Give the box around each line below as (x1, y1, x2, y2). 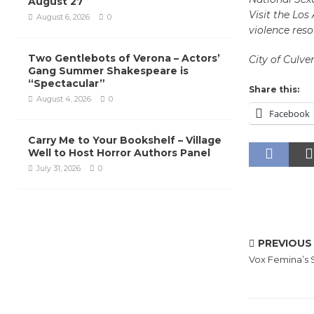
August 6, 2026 (36, 12, 90, 22)
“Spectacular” (28, 77, 105, 90)
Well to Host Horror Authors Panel (28, 146, 210, 159)
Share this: (248, 84, 299, 95)
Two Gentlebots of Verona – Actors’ (28, 52, 220, 64)
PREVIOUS (257, 237, 312, 250)
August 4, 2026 (36, 94, 91, 104)
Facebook (268, 107, 310, 120)
